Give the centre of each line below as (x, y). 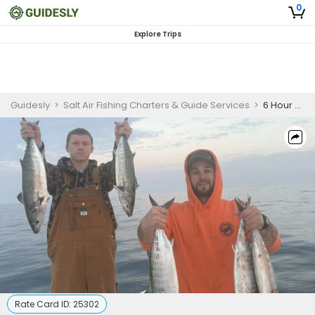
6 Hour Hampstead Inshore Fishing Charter (279, 105)
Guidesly (30, 105)
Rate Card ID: (44, 304)
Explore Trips (157, 34)
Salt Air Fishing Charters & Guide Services (156, 105)
